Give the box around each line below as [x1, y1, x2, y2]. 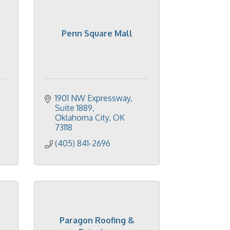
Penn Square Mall [61, 28, 132, 39]
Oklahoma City [55, 112, 109, 123]
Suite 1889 [55, 103, 92, 113]
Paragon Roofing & [60, 215, 134, 225]
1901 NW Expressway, [55, 93, 132, 103]
